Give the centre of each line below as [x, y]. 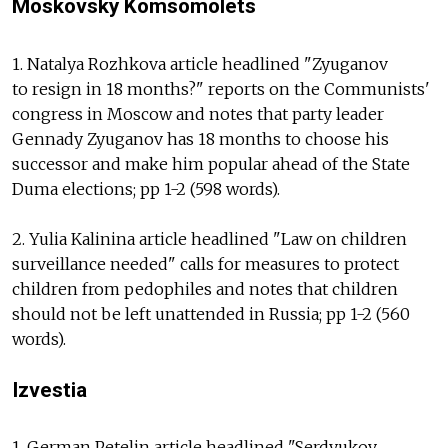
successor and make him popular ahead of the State [211, 163]
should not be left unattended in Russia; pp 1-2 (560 [211, 313]
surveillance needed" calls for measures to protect [205, 263]
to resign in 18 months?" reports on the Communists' [221, 88]
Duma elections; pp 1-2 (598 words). [146, 188]
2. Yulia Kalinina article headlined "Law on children [209, 238]
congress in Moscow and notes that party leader [198, 113]
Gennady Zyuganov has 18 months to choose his [200, 138]
